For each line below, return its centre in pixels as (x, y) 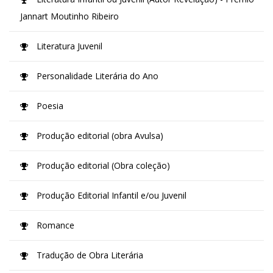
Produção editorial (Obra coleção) (102, 165)
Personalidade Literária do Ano (96, 76)
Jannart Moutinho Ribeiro (69, 16)
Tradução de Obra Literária (89, 255)
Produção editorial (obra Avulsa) (99, 136)
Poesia (49, 106)
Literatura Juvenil (68, 46)
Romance (54, 225)
